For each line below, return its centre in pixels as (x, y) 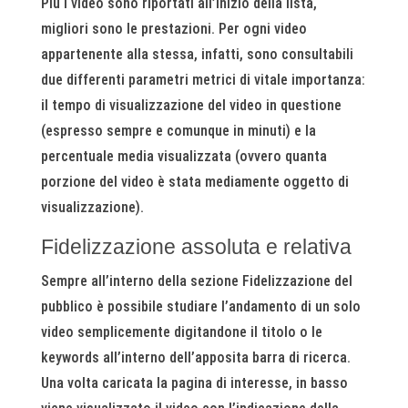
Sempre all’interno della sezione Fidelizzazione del (196, 281)
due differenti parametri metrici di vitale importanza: (203, 80)
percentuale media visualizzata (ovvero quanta (184, 157)
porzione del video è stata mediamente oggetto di (194, 182)
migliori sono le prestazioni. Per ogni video (173, 29)
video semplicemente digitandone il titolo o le (181, 332)
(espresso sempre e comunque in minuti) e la (178, 131)
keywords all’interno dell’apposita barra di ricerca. (195, 358)
